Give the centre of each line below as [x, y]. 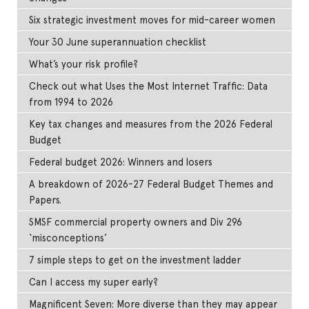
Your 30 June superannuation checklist [118, 42]
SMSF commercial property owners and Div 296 [136, 222]
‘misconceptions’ [68, 238]
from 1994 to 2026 [71, 102]
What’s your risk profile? [84, 64]
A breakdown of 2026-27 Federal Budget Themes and [151, 184]
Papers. [46, 200]
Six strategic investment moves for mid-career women [152, 20]
